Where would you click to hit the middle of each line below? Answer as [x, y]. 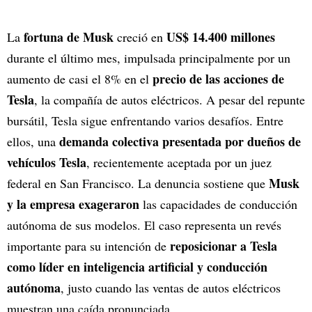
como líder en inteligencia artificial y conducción [137, 267]
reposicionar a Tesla [224, 246]
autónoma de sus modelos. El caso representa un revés [144, 225]
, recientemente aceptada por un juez [179, 163]
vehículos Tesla [47, 163]
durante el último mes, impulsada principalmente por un [149, 58]
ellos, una [33, 142]
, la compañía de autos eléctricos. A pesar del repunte [170, 100]
